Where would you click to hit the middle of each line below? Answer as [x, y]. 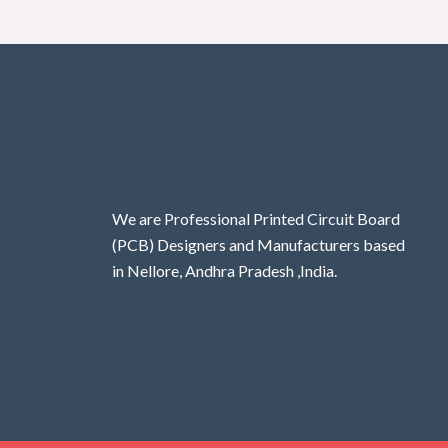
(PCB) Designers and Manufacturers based [258, 245]
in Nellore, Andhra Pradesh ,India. [224, 271]
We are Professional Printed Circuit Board [256, 219]
